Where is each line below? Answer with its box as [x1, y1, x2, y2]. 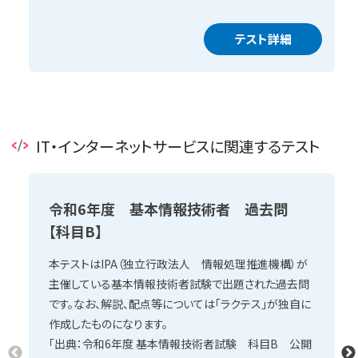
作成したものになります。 [49, 315, 169, 332]
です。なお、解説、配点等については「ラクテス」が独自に [49, 295, 312, 312]
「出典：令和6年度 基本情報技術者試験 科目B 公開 [49, 335, 312, 352]
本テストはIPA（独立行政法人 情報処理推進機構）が [49, 255, 308, 272]
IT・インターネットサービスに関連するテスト [35, 134, 320, 157]
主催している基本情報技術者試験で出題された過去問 [49, 275, 310, 292]
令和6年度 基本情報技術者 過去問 [49, 197, 303, 219]
